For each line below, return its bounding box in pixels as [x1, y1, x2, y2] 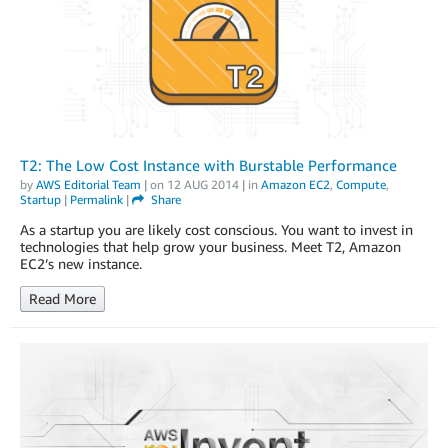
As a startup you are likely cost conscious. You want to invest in [20, 221, 413, 239]
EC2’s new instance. [20, 255, 142, 273]
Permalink [70, 192, 123, 208]
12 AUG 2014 [167, 177, 239, 193]
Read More [29, 290, 96, 308]
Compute [336, 177, 386, 193]
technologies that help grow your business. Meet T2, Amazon [20, 238, 401, 256]
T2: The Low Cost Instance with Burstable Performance [20, 156, 397, 175]
